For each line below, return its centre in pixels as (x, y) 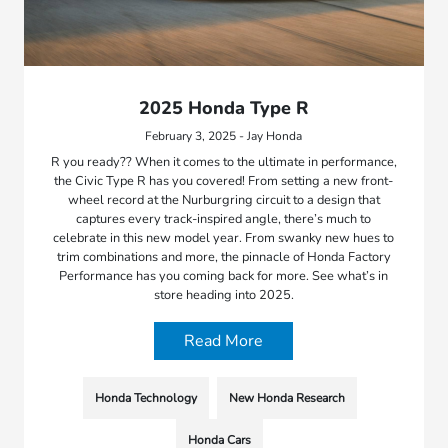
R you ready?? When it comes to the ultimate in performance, (223, 162)
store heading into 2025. (223, 295)
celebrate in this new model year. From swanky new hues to (224, 238)
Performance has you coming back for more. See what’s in (224, 276)
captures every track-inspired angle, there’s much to (224, 219)
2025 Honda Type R (223, 108)
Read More (224, 341)
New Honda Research (286, 398)
